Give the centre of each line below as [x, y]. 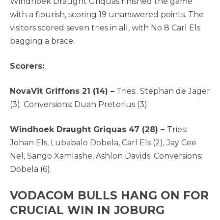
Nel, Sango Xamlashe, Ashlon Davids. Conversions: [106, 156]
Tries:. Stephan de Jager [162, 91]
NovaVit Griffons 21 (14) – [62, 91]
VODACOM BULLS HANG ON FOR [109, 196]
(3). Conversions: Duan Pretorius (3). [79, 105]
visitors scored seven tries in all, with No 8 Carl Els [105, 28]
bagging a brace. [42, 41]
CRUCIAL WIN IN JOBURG [87, 210]
